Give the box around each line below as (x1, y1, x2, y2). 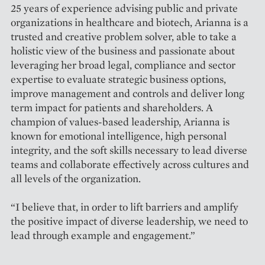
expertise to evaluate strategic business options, (11, 72, 226, 86)
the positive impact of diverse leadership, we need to (11, 214, 248, 228)
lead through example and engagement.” (11, 228, 195, 243)
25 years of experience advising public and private (11, 1, 238, 15)
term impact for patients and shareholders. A (11, 101, 213, 115)
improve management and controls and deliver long (11, 86, 244, 101)
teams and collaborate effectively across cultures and (11, 157, 249, 172)
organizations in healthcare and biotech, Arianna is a (11, 15, 248, 30)
